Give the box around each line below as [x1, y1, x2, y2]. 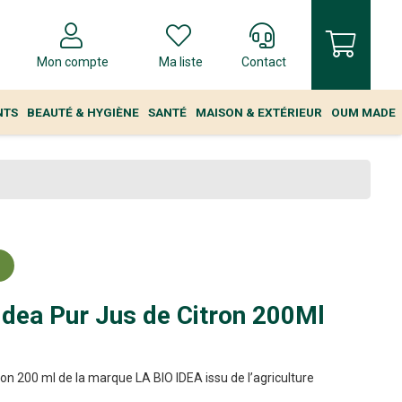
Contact [241, 55, 287, 69]
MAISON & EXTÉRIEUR [196, 105, 322, 119]
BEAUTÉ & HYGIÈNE [27, 105, 139, 119]
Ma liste [158, 55, 203, 69]
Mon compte [37, 55, 109, 69]
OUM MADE [331, 105, 396, 119]
